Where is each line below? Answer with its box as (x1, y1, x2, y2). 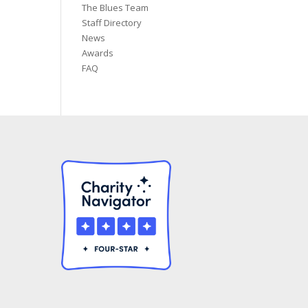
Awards (82, 47, 114, 60)
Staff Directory (82, 16, 142, 30)
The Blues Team (82, 1, 149, 14)
